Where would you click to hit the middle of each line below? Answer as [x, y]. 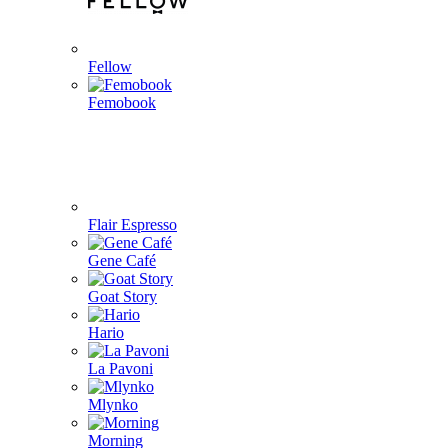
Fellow [110, 66]
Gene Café [122, 260]
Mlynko [113, 404]
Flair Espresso [132, 224]
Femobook [122, 102]
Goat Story [122, 296]
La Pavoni [120, 368]
